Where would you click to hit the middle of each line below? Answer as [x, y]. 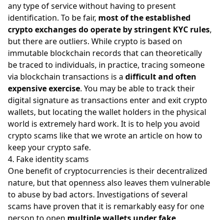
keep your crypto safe [48, 147]
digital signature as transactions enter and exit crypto [108, 100]
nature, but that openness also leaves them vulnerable [109, 182]
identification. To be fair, [53, 17]
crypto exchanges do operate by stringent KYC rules [109, 29]
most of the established [144, 17]
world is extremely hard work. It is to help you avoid [104, 124]
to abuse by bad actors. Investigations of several [98, 194]
